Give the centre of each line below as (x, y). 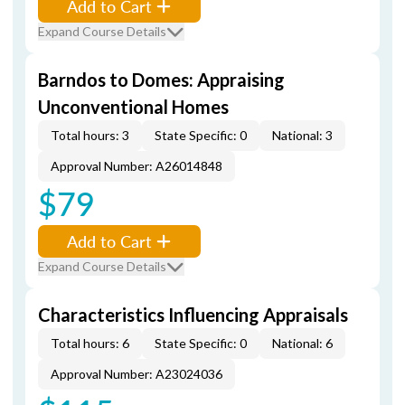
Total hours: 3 (90, 135)
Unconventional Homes (133, 107)
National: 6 (302, 343)
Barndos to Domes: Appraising (161, 80)
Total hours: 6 (90, 343)
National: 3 (302, 135)
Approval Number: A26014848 (137, 166)
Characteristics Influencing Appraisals (193, 315)
